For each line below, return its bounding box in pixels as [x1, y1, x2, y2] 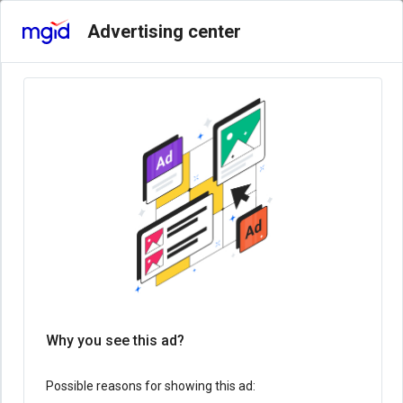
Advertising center [87, 21, 241, 42]
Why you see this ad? [46, 332, 184, 349]
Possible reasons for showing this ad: [46, 379, 255, 393]
